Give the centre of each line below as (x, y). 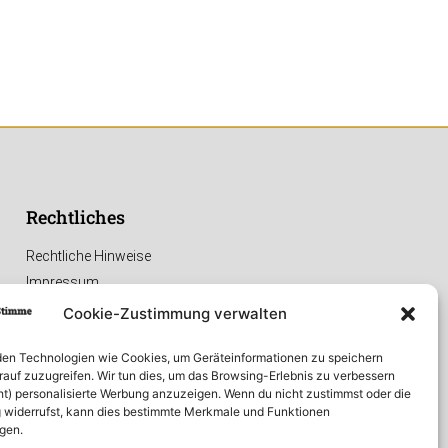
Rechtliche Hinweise (88, 256)
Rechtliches (75, 217)
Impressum (62, 282)
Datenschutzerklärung (95, 308)
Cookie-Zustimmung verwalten (174, 314)
